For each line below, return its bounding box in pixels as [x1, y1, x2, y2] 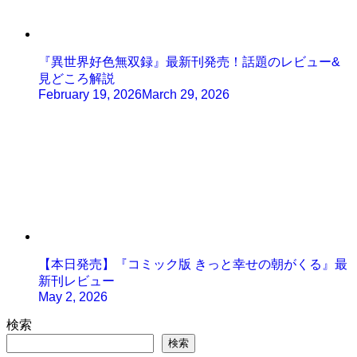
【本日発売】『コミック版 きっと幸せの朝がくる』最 [38, 257, 347, 272]
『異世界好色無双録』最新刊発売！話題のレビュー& [38, 55, 340, 69]
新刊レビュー [38, 274, 115, 288]
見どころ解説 [38, 72, 115, 86]
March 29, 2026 [142, 88, 229, 102]
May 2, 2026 [38, 290, 108, 304]
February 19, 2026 [38, 88, 142, 102]
